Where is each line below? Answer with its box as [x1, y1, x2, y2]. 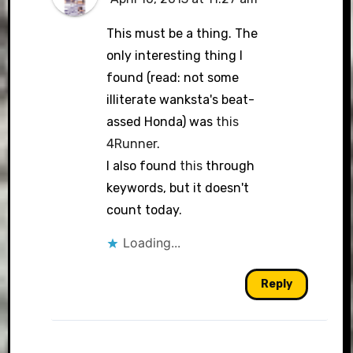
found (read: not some [106, 70, 239, 85]
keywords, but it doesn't [106, 180, 249, 195]
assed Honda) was [106, 114, 216, 129]
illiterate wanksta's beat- [106, 92, 255, 107]
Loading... [122, 235, 180, 251]
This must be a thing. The [106, 26, 258, 41]
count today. [106, 203, 182, 217]
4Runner [106, 136, 157, 151]
